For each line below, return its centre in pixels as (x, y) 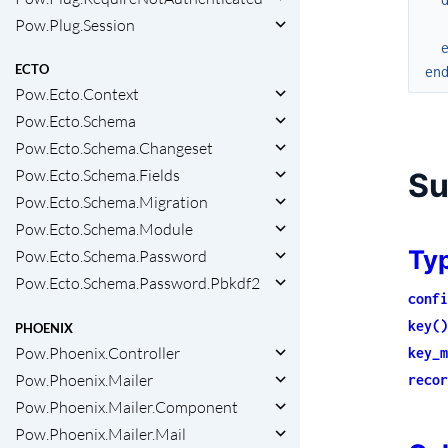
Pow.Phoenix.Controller (97, 352)
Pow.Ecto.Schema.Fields (97, 175)
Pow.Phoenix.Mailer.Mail (100, 433)
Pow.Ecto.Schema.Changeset (114, 148)
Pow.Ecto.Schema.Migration (111, 202)
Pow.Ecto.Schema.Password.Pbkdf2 (137, 283)
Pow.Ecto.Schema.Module (104, 229)
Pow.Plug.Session (75, 25)
